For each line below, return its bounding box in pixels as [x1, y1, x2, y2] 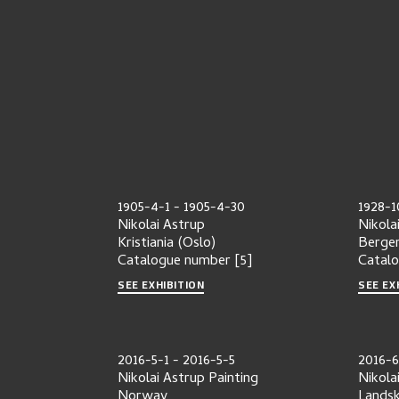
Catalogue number [118, 250, 231, 273]
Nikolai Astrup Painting [118, 367, 258, 391]
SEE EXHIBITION [118, 274, 205, 295]
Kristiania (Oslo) [118, 232, 216, 256]
